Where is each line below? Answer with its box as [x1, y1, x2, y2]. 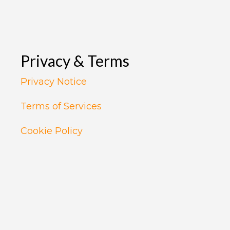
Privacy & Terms [21, 51, 129, 70]
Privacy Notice [21, 75, 87, 87]
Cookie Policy [21, 125, 83, 137]
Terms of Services [21, 100, 102, 112]
